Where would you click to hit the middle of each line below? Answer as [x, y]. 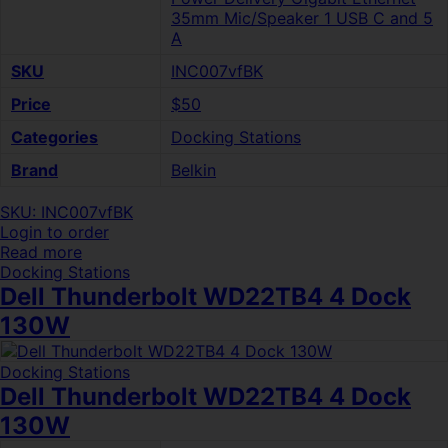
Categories [54, 137]
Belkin [193, 170]
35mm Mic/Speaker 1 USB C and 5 [302, 18]
